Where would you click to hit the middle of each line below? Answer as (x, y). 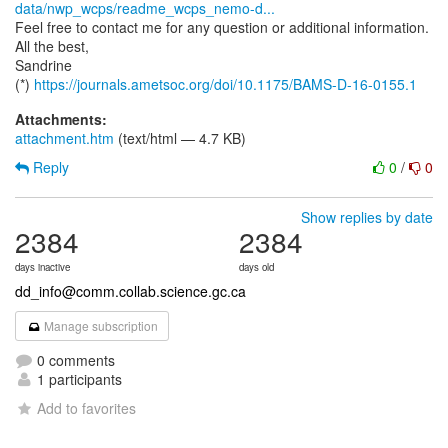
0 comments (74, 360)
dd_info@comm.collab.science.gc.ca (130, 291)
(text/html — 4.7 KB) (180, 138)
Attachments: (61, 119)
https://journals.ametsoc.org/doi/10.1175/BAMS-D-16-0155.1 (225, 84)
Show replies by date (367, 217)
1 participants (77, 379)
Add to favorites (87, 408)
